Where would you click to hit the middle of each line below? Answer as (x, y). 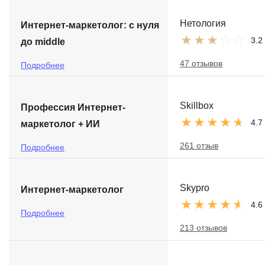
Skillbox (197, 106)
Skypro (195, 188)
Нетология (203, 23)
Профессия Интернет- (73, 107)
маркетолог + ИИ (60, 124)
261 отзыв (199, 146)
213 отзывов (203, 228)
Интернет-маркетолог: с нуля (90, 25)
